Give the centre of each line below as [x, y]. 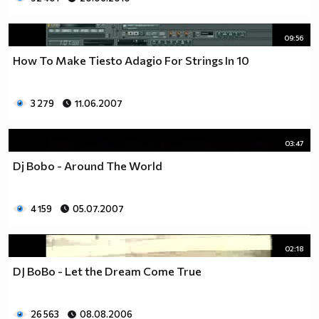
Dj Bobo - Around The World [88, 165]
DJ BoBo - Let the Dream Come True [107, 271]
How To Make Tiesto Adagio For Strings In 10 [131, 60]
